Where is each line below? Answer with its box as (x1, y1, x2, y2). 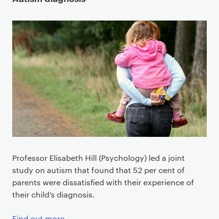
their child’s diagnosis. (12, 189, 95, 200)
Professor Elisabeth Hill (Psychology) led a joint (12, 153, 185, 163)
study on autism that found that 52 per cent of (12, 165, 185, 175)
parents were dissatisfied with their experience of (12, 177, 194, 188)
